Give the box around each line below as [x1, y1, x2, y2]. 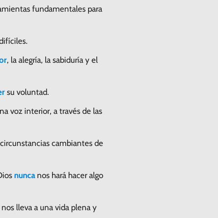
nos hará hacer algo [35, 170, 103, 180]
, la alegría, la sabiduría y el [7, 54, 98, 65]
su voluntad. [5, 87, 49, 97]
